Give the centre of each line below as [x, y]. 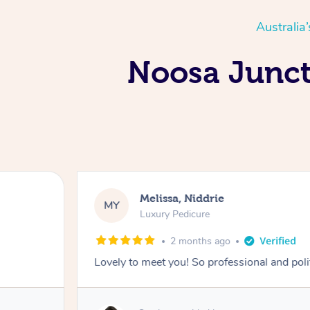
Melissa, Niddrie [182, 198]
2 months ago [201, 241]
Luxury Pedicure [175, 214]
